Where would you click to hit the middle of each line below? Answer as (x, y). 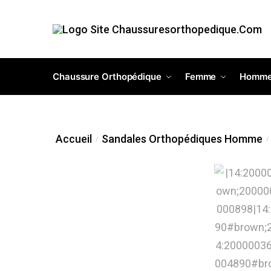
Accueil (74, 139)
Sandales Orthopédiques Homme (182, 139)
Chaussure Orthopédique (107, 77)
